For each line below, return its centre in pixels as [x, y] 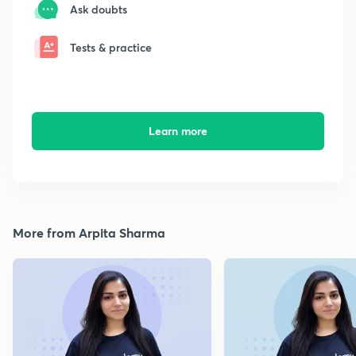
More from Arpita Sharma [89, 233]
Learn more [178, 131]
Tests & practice [111, 47]
